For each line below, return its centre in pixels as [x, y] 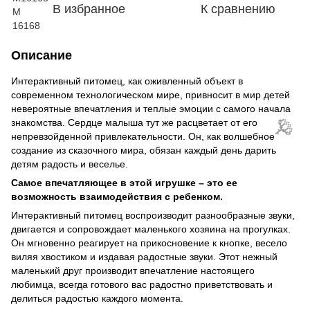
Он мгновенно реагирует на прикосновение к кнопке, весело [149, 243]
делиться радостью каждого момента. [97, 298]
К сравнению [238, 9]
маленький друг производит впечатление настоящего [133, 270]
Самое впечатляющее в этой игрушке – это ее [124, 182]
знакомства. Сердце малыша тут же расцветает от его [134, 122]
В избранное [89, 9]
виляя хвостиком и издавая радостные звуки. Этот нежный [144, 256]
